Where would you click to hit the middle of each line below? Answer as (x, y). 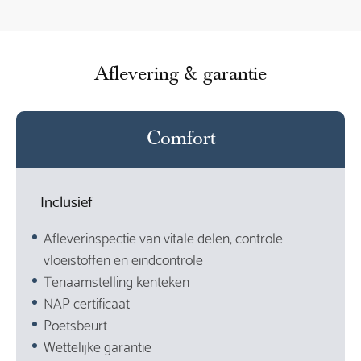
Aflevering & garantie (180, 75)
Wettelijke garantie (98, 346)
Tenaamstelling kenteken (117, 280)
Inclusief (67, 201)
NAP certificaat (87, 302)
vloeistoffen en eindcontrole (124, 259)
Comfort (180, 140)
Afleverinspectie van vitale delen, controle (164, 237)
